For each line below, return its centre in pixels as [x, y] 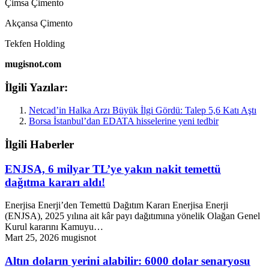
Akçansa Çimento [39, 23]
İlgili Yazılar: [36, 87]
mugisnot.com [33, 64]
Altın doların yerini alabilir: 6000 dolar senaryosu [128, 261]
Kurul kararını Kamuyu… [54, 227]
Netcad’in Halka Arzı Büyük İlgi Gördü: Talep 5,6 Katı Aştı [143, 110]
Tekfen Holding [35, 43]
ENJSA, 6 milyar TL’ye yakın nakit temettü [113, 169]
